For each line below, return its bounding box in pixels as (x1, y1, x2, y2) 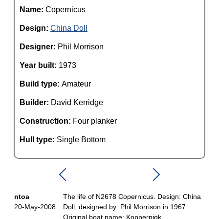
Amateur (62, 80, 91, 88)
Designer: (20, 43, 58, 51)
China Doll (50, 24, 88, 32)
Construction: (20, 117, 73, 125)
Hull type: (20, 135, 57, 144)
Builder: (20, 98, 51, 107)
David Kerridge (51, 98, 103, 107)
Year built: (20, 61, 59, 69)
